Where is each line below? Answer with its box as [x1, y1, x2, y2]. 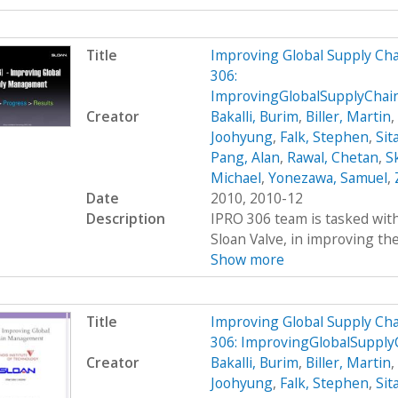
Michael [210, 167, 261, 187]
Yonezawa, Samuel [267, 167, 387, 187]
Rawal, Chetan [286, 147, 378, 167]
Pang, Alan [210, 147, 280, 167]
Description [85, 208, 165, 228]
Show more [210, 249, 284, 269]
